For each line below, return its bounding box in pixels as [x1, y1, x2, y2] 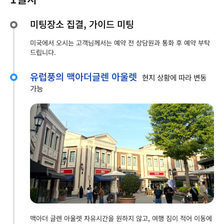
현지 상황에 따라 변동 [142, 72, 206, 83]
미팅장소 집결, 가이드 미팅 [30, 17, 134, 31]
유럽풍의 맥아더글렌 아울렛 [30, 69, 137, 83]
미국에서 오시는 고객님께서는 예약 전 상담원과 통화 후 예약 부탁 [30, 38, 210, 48]
